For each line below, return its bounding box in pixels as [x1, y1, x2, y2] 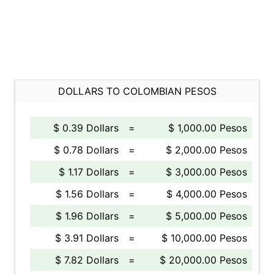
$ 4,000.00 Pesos [166, 188, 247, 200]
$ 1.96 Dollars [56, 210, 119, 222]
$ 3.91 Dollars [55, 232, 119, 244]
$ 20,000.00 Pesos [160, 254, 247, 266]
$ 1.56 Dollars [56, 188, 119, 200]
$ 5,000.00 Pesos [166, 210, 247, 222]
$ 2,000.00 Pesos [166, 144, 247, 156]
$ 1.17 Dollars [59, 166, 119, 178]
